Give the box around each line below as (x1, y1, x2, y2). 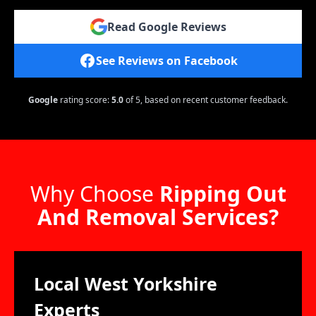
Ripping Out (159, 179, 286, 208)
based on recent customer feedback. (145, 94, 288, 106)
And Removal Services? (37, 202, 279, 231)
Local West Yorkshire (34, 272, 217, 296)
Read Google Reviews (107, 19, 226, 35)
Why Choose (30, 179, 159, 208)
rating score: (58, 94, 111, 106)
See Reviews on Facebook (95, 53, 238, 68)
